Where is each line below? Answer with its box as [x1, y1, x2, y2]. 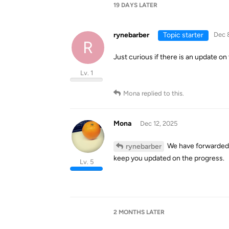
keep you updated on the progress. [113, 154, 224, 163]
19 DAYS [113, 2, 138, 9]
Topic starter [163, 31, 203, 39]
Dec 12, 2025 [140, 120, 177, 127]
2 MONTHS [113, 209, 145, 216]
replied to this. [140, 89, 184, 97]
